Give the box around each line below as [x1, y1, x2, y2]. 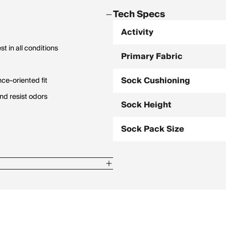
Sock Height [121, 98, 172, 112]
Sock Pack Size [121, 122, 184, 136]
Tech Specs [113, 7, 165, 22]
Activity [121, 25, 153, 39]
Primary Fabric [121, 49, 183, 64]
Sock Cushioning [121, 74, 190, 88]
